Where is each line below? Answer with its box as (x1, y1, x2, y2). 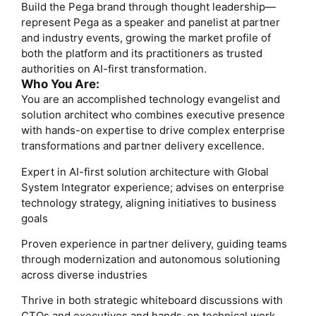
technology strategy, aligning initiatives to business (21, 195, 276, 209)
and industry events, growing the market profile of (21, 31, 271, 45)
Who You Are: (21, 77, 99, 92)
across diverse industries (21, 267, 152, 281)
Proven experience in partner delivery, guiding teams (21, 236, 287, 250)
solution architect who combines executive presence (21, 108, 285, 122)
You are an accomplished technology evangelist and (21, 92, 280, 107)
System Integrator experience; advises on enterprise (21, 180, 284, 194)
